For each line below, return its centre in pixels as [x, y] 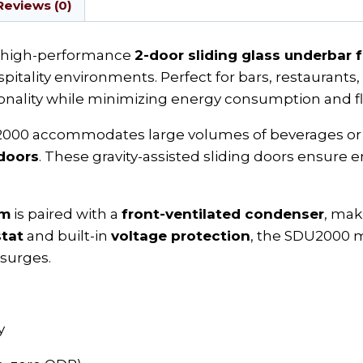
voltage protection [181, 235]
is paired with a [66, 214]
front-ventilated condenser [223, 214]
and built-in [67, 235]
